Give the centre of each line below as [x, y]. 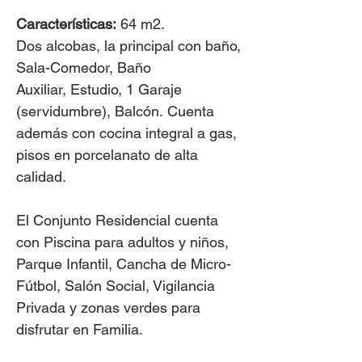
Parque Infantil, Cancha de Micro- [124, 264]
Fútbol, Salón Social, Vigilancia [116, 286]
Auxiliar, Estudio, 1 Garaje [99, 89]
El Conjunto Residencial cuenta [117, 220]
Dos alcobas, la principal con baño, [128, 46]
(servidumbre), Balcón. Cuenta [115, 111]
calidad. [41, 177]
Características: [66, 24]
